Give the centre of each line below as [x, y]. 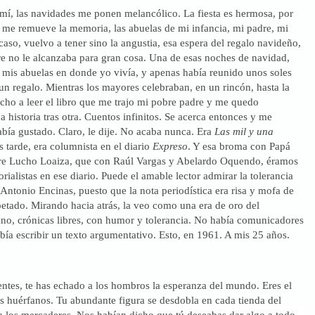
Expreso [170, 146]
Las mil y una [242, 131]
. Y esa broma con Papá [239, 146]
